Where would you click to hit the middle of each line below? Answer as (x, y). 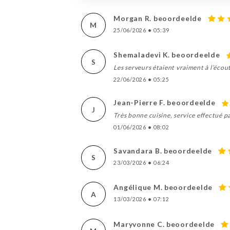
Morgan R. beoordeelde (158, 18)
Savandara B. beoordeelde (163, 150)
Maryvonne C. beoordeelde (164, 224)
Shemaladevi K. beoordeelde (167, 55)
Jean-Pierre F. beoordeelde (165, 103)
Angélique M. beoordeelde (163, 187)
